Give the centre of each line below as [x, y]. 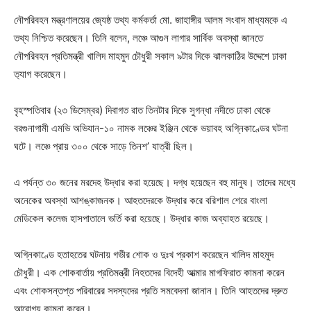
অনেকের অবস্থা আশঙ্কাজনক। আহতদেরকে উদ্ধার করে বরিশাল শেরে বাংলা [141, 200]
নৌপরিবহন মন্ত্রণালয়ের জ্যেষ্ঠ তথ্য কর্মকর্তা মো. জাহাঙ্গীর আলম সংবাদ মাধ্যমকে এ [151, 20]
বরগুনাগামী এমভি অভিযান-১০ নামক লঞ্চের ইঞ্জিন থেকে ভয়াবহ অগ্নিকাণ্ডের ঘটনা [151, 128]
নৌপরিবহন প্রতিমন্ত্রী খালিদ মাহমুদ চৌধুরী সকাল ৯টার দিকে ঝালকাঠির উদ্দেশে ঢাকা [150, 56]
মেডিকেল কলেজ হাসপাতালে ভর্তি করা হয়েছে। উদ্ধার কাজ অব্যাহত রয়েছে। [142, 218]
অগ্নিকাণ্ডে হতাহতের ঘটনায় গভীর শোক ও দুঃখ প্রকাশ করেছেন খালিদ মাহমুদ [144, 254]
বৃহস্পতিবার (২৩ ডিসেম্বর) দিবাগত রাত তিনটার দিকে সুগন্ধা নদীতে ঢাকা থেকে [142, 110]
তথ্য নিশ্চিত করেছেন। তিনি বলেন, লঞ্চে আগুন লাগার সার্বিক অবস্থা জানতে [138, 38]
